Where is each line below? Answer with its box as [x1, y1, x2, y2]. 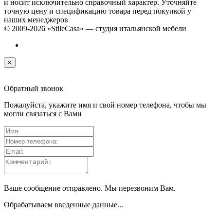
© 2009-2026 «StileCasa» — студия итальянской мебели [4, 24, 186, 33]
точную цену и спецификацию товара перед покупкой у [4, 7, 191, 16]
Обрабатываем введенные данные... [4, 200, 123, 209]
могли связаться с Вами [4, 109, 82, 118]
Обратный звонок [4, 84, 63, 93]
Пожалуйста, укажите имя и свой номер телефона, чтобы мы [4, 101, 206, 109]
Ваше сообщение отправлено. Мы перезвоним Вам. [4, 184, 176, 193]
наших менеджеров [4, 16, 68, 24]
